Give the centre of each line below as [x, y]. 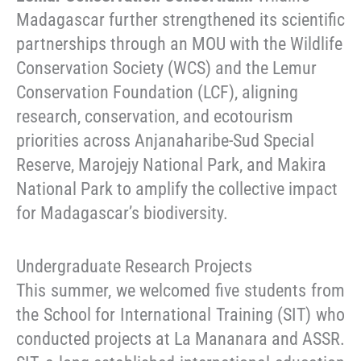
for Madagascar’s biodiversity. [122, 214]
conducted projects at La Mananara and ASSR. [180, 338]
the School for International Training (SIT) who [180, 314]
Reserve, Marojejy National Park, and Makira [171, 165]
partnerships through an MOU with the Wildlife [179, 44]
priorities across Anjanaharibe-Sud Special [165, 141]
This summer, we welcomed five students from [180, 290]
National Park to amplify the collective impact [177, 189]
